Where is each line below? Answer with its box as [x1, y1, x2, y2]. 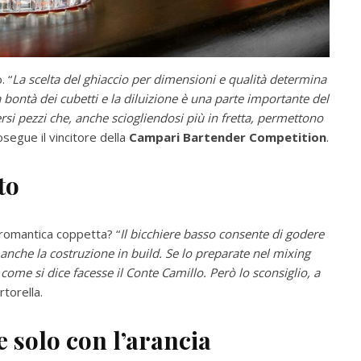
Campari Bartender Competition [129, 129, 326, 146]
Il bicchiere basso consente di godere [120, 226, 324, 243]
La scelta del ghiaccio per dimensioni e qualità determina [12, 71, 326, 88]
